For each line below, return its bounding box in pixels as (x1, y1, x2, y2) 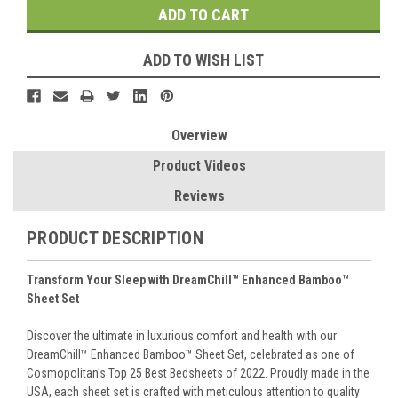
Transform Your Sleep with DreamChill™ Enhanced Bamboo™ (27, 273, 349, 288)
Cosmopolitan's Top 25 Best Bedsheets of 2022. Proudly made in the (27, 366, 370, 381)
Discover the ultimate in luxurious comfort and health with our (27, 329, 337, 344)
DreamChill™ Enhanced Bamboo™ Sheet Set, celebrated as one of (27, 347, 354, 362)
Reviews (173, 187, 225, 205)
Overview (171, 127, 227, 145)
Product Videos (152, 157, 246, 175)
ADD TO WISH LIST (143, 51, 264, 70)
